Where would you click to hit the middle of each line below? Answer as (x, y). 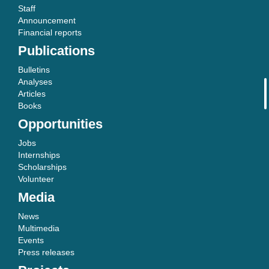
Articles (32, 94)
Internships (39, 155)
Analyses (35, 82)
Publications (56, 51)
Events (31, 240)
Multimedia (39, 228)
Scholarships (42, 167)
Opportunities (60, 124)
